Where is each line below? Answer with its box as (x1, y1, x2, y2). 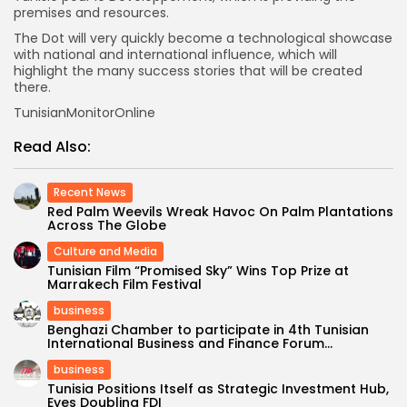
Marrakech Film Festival (47, 275, 202, 294)
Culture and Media (54, 243, 157, 260)
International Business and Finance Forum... (47, 334, 333, 353)
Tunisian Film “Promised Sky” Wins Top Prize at (47, 262, 349, 281)
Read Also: (14, 136, 91, 158)
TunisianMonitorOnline (14, 104, 155, 123)
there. (14, 78, 51, 97)
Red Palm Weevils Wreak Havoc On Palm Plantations (47, 203, 393, 222)
